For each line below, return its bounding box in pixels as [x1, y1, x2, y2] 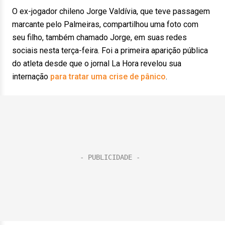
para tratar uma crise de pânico [50, 72, 166, 81]
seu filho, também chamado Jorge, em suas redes [12, 33, 187, 42]
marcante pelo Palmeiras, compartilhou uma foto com [12, 20, 198, 29]
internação [12, 72, 50, 81]
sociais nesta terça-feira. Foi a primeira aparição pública [12, 46, 208, 55]
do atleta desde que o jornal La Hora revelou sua [12, 59, 181, 68]
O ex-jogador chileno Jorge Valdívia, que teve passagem [12, 7, 210, 16]
